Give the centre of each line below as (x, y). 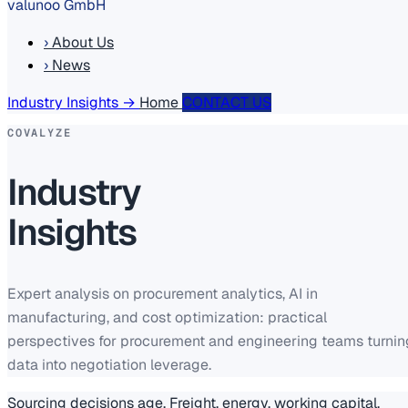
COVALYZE (40, 133)
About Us (81, 42)
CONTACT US (227, 102)
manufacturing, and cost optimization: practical (167, 318)
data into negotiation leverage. (109, 365)
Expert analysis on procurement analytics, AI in (163, 294)
